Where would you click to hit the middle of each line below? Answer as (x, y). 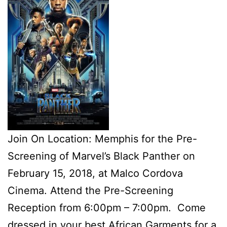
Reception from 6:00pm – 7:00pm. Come (107, 207)
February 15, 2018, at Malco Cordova (95, 173)
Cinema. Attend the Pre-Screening (90, 190)
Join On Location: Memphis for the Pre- (102, 139)
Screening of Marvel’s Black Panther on (101, 156)
